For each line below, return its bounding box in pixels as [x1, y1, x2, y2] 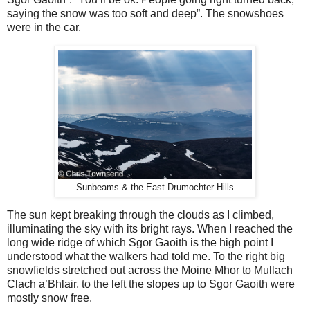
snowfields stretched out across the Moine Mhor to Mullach [7, 264, 293, 276]
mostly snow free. [7, 291, 95, 304]
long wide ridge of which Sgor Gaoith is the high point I [7, 236, 273, 248]
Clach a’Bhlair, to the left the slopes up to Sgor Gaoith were [7, 277, 295, 290]
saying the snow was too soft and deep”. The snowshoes [7, 8, 284, 20]
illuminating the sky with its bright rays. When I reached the [7, 222, 293, 235]
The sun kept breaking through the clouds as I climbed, [7, 208, 274, 221]
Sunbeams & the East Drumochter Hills [76, 183, 234, 193]
